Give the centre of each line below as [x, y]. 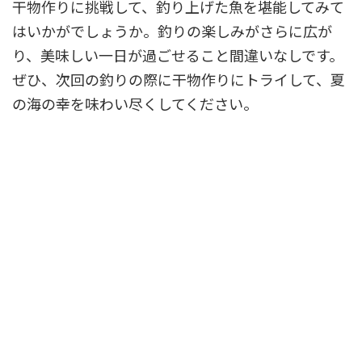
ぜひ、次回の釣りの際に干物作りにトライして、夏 [179, 79]
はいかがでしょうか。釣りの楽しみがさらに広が [172, 30]
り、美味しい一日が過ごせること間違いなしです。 [178, 55]
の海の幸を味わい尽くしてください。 [135, 103]
